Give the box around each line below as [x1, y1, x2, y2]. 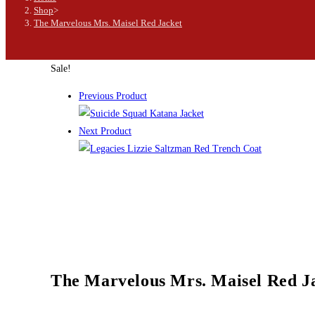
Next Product [79, 126, 131, 137]
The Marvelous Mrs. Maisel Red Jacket [34, 18, 182, 29]
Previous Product [79, 91, 147, 102]
